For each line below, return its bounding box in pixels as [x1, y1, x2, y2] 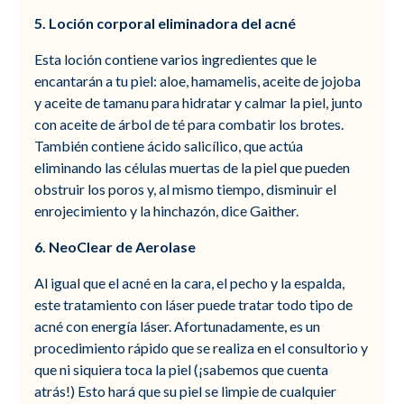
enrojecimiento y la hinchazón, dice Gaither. [34, 201, 299, 219]
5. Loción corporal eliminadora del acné [34, 14, 297, 32]
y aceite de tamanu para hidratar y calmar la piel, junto [34, 93, 363, 111]
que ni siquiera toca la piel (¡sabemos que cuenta [34, 360, 329, 378]
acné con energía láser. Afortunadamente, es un [34, 317, 321, 335]
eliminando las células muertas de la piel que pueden [34, 158, 351, 176]
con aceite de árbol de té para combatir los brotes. [34, 115, 344, 133]
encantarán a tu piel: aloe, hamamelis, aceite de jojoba [34, 71, 362, 89]
